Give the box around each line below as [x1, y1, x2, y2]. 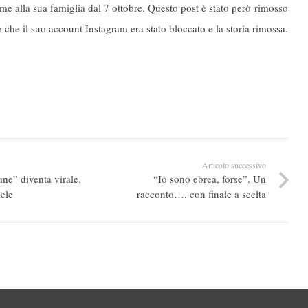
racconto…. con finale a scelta [136, 187, 266, 201]
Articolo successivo [201, 159, 266, 171]
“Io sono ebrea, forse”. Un [153, 172, 266, 186]
